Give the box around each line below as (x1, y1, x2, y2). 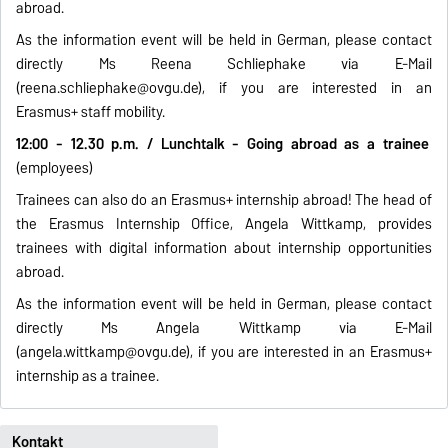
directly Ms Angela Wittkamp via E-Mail (16, 316, 432, 341)
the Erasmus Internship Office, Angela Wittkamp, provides (16, 212, 432, 237)
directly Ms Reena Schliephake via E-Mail (16, 52, 432, 77)
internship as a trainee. (16, 364, 160, 389)
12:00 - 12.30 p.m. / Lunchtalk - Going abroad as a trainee (16, 132, 432, 157)
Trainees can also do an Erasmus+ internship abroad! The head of (16, 188, 432, 213)
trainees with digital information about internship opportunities (16, 236, 432, 261)
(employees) (16, 156, 94, 181)
